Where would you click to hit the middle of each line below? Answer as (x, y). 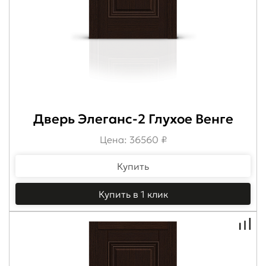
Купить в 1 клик (133, 194)
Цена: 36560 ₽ (133, 139)
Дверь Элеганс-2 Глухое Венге (133, 119)
